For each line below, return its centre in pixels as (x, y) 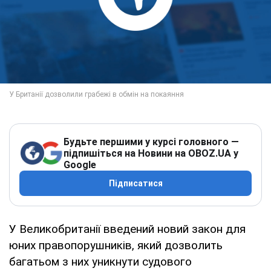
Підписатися (135, 183)
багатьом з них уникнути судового (100, 261)
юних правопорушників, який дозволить (116, 245)
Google (80, 165)
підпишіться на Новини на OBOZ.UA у (151, 153)
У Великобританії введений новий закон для (127, 229)
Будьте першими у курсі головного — (151, 142)
